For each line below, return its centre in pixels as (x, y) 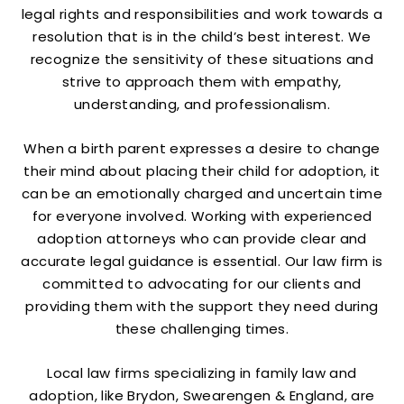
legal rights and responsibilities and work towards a (202, 14)
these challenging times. (202, 329)
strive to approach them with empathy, (202, 82)
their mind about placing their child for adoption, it (202, 171)
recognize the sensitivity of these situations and (202, 59)
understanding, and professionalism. (202, 104)
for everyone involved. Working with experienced (202, 216)
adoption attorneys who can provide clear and (202, 239)
